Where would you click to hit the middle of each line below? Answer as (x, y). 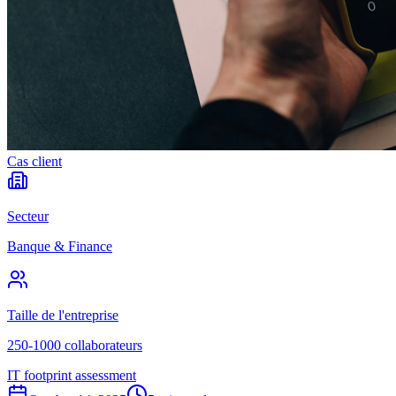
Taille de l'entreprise (63, 315)
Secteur (28, 216)
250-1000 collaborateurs (75, 345)
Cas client (34, 161)
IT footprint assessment (72, 375)
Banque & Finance (60, 246)
